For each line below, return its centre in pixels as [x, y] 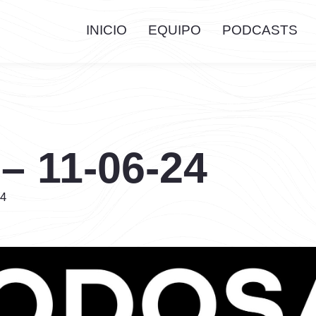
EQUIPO [174, 30]
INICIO [106, 30]
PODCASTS [260, 30]
